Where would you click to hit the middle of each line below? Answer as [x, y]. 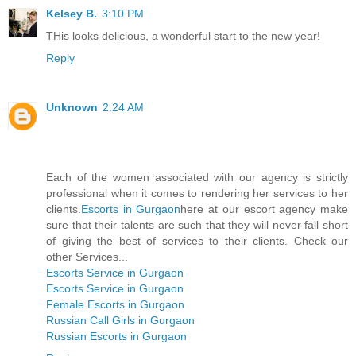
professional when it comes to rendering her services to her [197, 193]
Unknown [72, 108]
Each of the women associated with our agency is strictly [197, 178]
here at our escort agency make [265, 209]
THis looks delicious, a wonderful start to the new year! [183, 36]
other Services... [87, 257]
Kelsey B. [72, 14]
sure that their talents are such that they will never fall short [197, 225]
